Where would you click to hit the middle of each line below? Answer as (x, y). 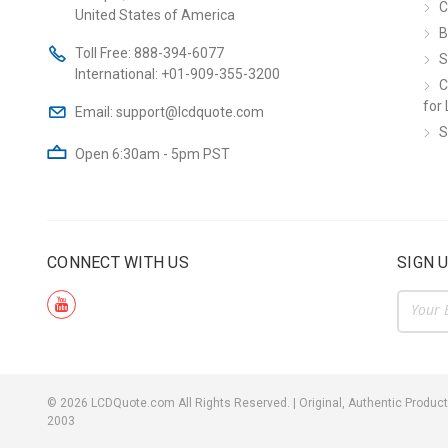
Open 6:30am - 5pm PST (152, 153)
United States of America (155, 14)
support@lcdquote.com (190, 111)
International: (118, 73)
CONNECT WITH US (118, 263)
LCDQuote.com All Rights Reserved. (190, 403)
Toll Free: (104, 52)
